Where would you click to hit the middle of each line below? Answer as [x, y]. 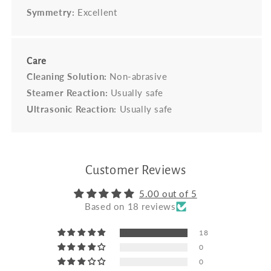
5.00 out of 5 [168, 194]
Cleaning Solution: [67, 77]
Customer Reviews [135, 171]
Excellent [96, 12]
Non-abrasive [137, 77]
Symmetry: [51, 12]
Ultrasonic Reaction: [72, 109]
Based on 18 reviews [130, 207]
